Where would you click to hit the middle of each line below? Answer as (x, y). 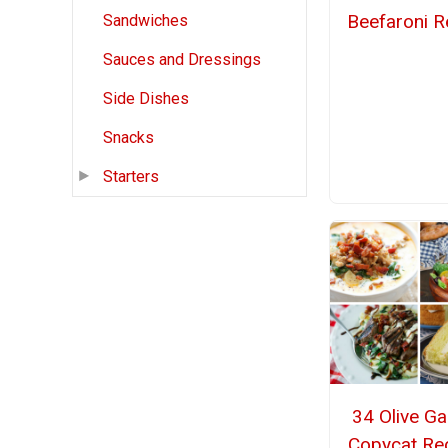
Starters (131, 177)
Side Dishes (146, 99)
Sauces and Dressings (182, 60)
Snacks (128, 138)
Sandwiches (145, 21)
